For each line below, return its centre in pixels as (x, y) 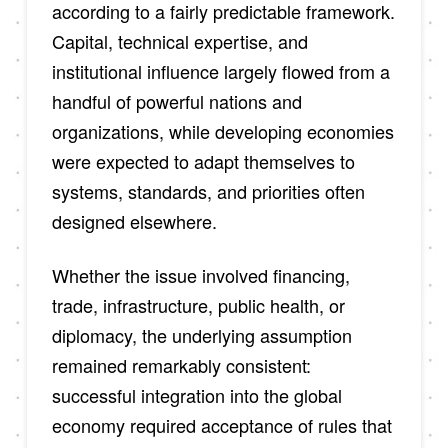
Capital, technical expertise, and (179, 40)
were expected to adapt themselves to (203, 160)
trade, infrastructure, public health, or (198, 304)
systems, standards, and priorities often (208, 190)
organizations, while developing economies (222, 130)
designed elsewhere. (134, 220)
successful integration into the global (196, 394)
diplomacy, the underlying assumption (201, 334)
